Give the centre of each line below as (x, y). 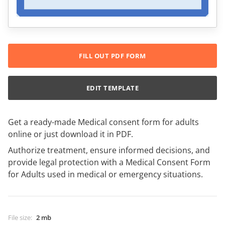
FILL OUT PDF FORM (113, 56)
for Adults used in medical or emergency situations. (105, 175)
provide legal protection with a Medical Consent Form (109, 162)
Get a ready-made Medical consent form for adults (103, 122)
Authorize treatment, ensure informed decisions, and (109, 150)
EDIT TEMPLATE (113, 88)
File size (19, 218)
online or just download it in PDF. (71, 134)
